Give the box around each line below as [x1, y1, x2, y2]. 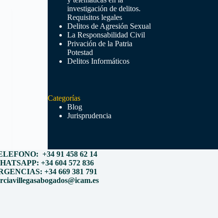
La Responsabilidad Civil [67, 31, 145, 39]
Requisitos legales [67, 13, 122, 21]
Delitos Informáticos [67, 57, 129, 65]
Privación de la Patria [67, 39, 132, 48]
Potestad [67, 48, 93, 56]
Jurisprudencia [67, 111, 111, 120]
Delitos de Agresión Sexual [67, 22, 151, 30]
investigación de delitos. [67, 4, 141, 13]
